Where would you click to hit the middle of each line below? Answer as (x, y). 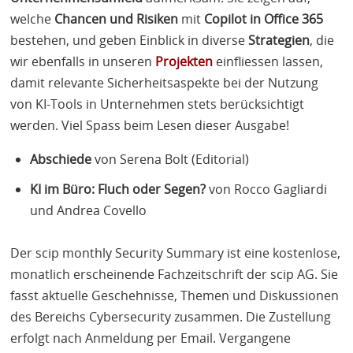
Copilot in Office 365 (264, 19)
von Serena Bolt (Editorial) (171, 159)
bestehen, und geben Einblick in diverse (130, 40)
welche (33, 19)
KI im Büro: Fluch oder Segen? (118, 189)
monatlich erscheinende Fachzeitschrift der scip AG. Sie (175, 275)
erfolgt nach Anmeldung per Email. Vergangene (151, 338)
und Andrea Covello (89, 210)
